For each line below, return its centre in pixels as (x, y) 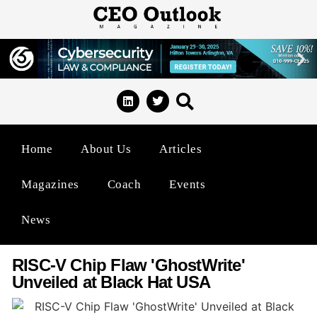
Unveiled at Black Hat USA (111, 282)
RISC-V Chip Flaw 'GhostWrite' (128, 265)
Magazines (50, 184)
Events (187, 184)
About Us (106, 149)
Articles (180, 149)
